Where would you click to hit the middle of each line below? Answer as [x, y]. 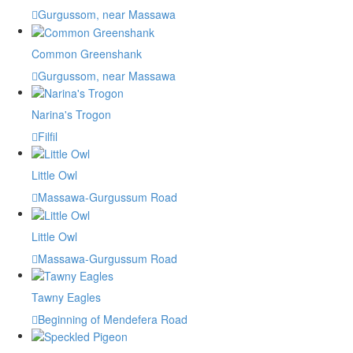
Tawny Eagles [66, 297]
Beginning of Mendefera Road [113, 319]
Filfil [48, 136]
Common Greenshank [87, 53]
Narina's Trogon [71, 114]
